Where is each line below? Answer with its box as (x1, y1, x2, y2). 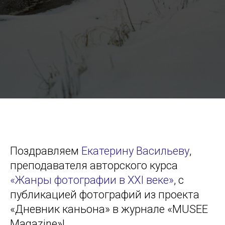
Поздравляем (10, 144, 81, 157)
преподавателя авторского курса (10, 159, 178, 172)
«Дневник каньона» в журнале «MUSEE (10, 202, 208, 215)
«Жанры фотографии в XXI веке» (10, 173, 174, 186)
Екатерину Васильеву (81, 144, 189, 157)
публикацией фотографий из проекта (10, 188, 199, 201)
